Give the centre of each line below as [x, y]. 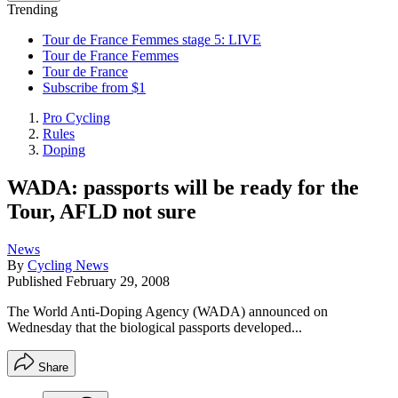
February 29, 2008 [118, 281]
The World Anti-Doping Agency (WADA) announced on [167, 311]
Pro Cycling [76, 118]
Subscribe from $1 [94, 88]
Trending [32, 9]
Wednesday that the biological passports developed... [155, 327]
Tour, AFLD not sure [102, 211]
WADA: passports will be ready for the [183, 187]
